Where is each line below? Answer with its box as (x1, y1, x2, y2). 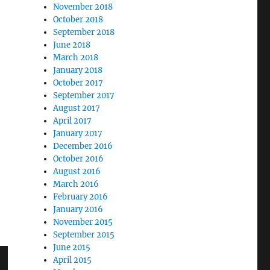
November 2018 (53, 2, 113, 12)
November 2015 (53, 217, 113, 227)
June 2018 (53, 40, 91, 50)
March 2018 (53, 52, 99, 63)
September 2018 (53, 27, 115, 37)
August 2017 (53, 103, 101, 113)
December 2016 (53, 141, 113, 151)
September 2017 (53, 90, 115, 101)
